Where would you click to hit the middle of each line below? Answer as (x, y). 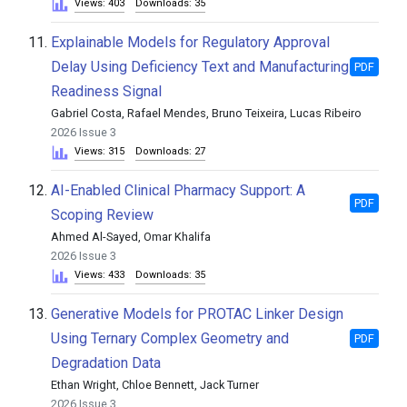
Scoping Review (102, 215)
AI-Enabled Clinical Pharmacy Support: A (178, 190)
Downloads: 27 (170, 151)
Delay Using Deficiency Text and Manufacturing (200, 67)
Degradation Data (106, 363)
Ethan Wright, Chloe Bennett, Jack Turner (155, 385)
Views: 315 (99, 151)
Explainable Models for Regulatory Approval (190, 42)
